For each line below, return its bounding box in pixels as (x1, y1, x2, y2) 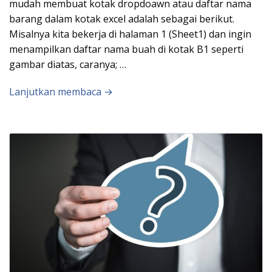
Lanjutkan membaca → (9, 84, 113, 98)
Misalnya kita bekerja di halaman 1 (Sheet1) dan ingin (9, 27, 251, 41)
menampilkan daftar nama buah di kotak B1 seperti (9, 42, 243, 56)
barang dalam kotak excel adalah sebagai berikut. (9, 12, 234, 25)
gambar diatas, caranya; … (9, 57, 126, 71)
